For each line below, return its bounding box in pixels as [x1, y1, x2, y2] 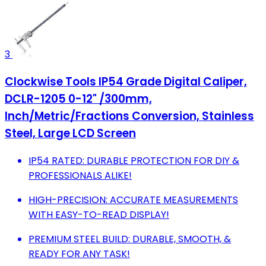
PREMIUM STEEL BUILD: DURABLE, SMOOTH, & [28, 232, 231, 246]
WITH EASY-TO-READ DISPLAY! [28, 207, 169, 221]
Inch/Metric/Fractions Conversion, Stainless [5, 107, 254, 124]
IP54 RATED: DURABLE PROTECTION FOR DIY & [28, 153, 239, 167]
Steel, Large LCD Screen [5, 125, 136, 141]
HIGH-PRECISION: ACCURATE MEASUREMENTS [28, 192, 238, 207]
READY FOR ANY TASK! [28, 246, 130, 261]
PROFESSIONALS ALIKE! [28, 168, 132, 182]
